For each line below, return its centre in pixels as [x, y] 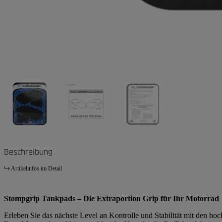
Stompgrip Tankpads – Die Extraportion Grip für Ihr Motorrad [111, 199]
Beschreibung [28, 152]
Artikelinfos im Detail [36, 169]
